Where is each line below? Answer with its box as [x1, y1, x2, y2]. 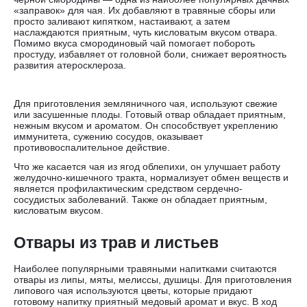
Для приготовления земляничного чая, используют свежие [14, 98, 278, 110]
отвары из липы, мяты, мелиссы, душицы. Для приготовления [14, 274, 292, 286]
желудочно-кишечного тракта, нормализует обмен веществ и [14, 172, 288, 184]
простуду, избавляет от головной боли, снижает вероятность [14, 49, 286, 60]
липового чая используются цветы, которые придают [14, 285, 252, 297]
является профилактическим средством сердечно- [14, 183, 243, 195]
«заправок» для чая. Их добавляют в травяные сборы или [14, 5, 275, 16]
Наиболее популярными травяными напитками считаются [14, 263, 277, 275]
